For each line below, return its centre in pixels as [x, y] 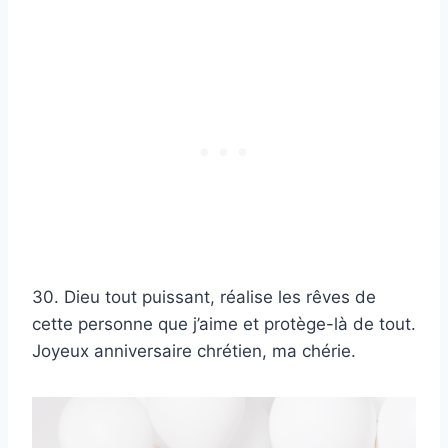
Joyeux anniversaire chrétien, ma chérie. [194, 351]
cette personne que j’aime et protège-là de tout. [224, 324]
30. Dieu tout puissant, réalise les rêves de [204, 297]
